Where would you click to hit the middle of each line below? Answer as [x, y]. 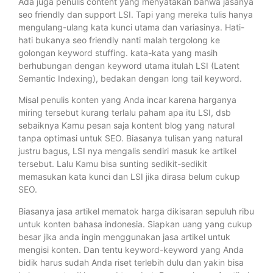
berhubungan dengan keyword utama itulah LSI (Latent [129, 65]
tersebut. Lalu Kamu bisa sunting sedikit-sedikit [113, 164]
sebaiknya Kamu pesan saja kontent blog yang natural [126, 126]
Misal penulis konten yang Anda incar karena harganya [127, 100]
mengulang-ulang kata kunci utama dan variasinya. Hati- [131, 27]
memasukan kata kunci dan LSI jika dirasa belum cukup [129, 177]
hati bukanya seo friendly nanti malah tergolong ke [119, 40]
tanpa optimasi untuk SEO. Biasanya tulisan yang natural [130, 138]
